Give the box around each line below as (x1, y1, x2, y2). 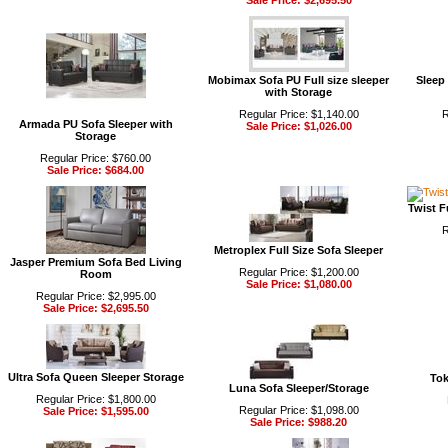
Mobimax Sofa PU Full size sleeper (208, 74, 389, 86)
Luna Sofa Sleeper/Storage (228, 382, 369, 394)
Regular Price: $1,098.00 (238, 404, 359, 416)
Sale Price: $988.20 (250, 416, 347, 428)
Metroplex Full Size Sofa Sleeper (214, 244, 383, 256)
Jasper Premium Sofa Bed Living (9, 256, 182, 268)
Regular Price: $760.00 (40, 152, 151, 164)
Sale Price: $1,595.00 (42, 405, 149, 417)
